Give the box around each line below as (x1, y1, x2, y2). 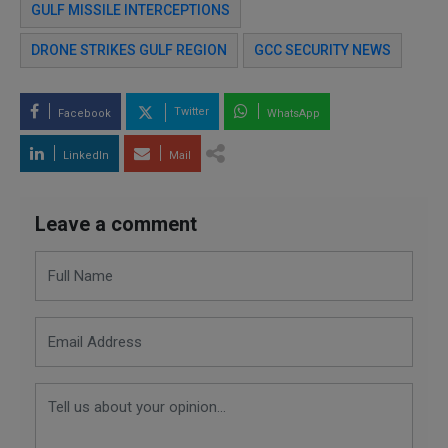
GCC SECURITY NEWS (254, 41, 391, 58)
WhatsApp (264, 106, 320, 120)
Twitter (171, 105, 209, 119)
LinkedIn (60, 148, 109, 162)
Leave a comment (35, 211, 197, 236)
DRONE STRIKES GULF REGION (31, 41, 227, 58)
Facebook (55, 106, 111, 120)
